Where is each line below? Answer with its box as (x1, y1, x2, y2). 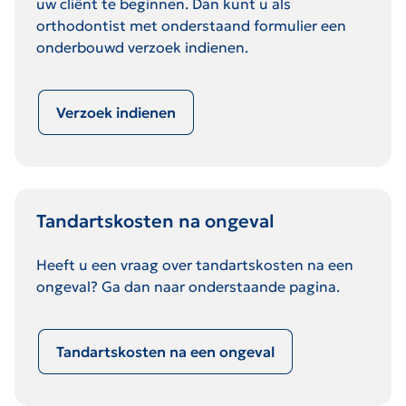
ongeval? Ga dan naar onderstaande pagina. (36, 276, 340, 295)
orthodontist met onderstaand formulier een (36, 15, 346, 34)
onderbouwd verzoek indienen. (36, 37, 248, 56)
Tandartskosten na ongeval (36, 208, 275, 233)
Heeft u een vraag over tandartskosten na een (36, 255, 353, 274)
